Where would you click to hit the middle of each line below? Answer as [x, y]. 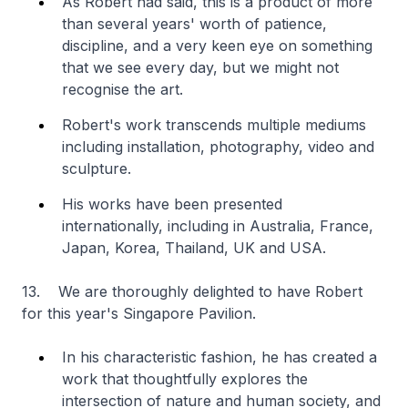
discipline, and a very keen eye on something [217, 46]
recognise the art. [122, 89]
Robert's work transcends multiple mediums [214, 125]
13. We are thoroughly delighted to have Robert [192, 291]
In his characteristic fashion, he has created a [219, 357]
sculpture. [97, 168]
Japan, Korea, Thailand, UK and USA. [196, 248]
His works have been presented [172, 204]
